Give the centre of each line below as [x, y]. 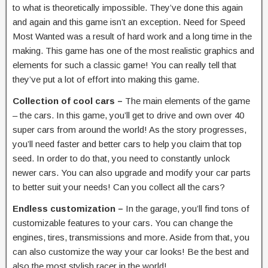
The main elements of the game [188, 100]
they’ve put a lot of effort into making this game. [106, 79]
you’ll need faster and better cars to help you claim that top [127, 144]
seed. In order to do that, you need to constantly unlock [121, 158]
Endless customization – [69, 208]
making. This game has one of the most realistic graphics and [133, 50]
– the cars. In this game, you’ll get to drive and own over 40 [128, 115]
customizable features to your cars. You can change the [123, 223]
